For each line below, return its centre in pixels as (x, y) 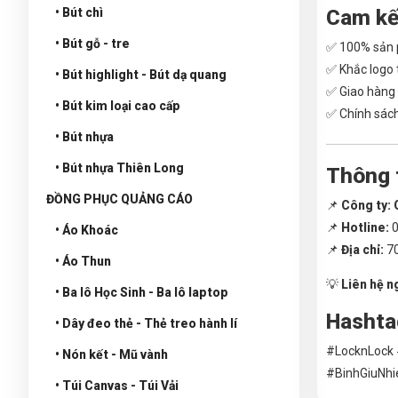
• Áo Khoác (87, 230)
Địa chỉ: (362, 249)
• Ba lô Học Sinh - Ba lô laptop (142, 292)
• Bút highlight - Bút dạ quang (141, 74)
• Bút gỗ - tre (92, 43)
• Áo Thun (83, 261)
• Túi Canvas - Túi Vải (117, 385)
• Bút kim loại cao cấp (118, 105)
